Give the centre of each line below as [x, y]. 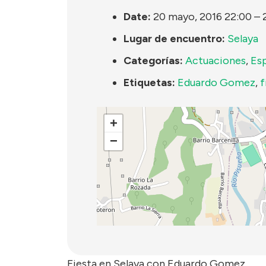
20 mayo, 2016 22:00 [202, 16]
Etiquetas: [149, 82]
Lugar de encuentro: [174, 38]
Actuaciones [216, 60]
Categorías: [153, 60]
